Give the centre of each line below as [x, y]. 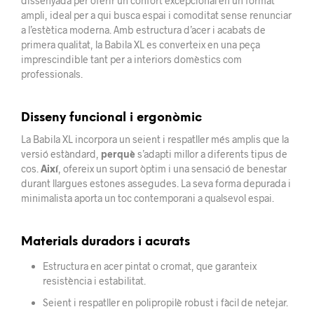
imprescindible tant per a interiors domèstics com [131, 59]
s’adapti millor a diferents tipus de [211, 153]
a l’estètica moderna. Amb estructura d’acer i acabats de [143, 29]
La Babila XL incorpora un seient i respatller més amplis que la [155, 139]
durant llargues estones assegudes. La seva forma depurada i [156, 183]
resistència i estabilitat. [94, 280]
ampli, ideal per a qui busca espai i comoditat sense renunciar [156, 15]
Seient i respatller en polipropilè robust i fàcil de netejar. [165, 302]
